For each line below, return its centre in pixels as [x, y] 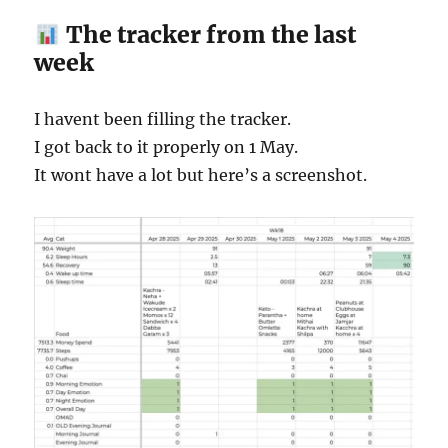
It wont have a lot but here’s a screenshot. [201, 175]
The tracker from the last [208, 35]
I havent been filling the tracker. [163, 119]
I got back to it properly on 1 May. [166, 147]
